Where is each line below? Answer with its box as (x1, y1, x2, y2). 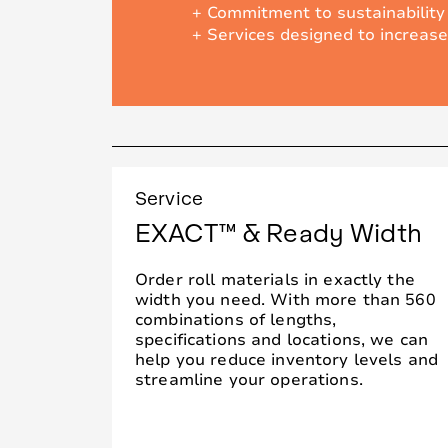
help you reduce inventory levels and (135, 348, 439, 371)
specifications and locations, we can (135, 328, 429, 351)
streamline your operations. (135, 368, 363, 391)
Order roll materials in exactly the (135, 268, 415, 291)
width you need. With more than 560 (135, 288, 436, 311)
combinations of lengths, (135, 308, 337, 331)
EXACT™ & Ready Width (135, 215, 422, 247)
